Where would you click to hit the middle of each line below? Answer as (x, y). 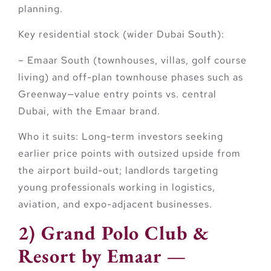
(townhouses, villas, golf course (168, 60)
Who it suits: (48, 136)
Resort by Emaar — (102, 256)
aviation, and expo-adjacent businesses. (115, 204)
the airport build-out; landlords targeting (118, 170)
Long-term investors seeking (151, 136)
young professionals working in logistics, (117, 187)
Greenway (43, 94)
